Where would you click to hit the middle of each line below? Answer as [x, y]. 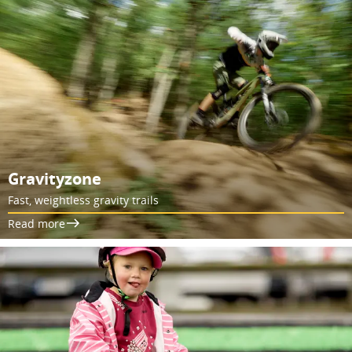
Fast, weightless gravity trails [83, 200]
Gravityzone [55, 178]
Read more [37, 223]
